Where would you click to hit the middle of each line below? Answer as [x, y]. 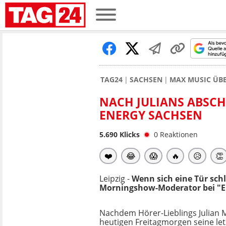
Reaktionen [179, 134]
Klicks [129, 134]
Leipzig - [116, 179]
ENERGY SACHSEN [151, 115]
